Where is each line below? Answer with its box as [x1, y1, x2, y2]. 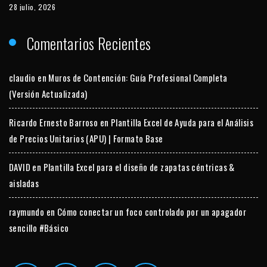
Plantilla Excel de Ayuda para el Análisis [110, 115, 254, 129]
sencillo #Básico [9, 221, 69, 234]
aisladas [9, 176, 39, 190]
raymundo [9, 204, 45, 218]
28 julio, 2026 [9, 1, 56, 12]
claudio [9, 70, 36, 84]
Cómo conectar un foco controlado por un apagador [57, 204, 247, 218]
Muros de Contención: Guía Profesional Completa [48, 70, 228, 84]
